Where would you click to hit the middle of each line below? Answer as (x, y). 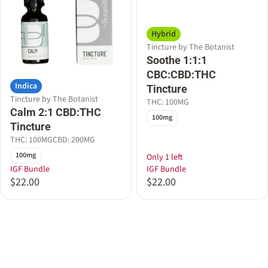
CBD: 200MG (74, 140)
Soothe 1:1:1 (177, 60)
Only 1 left (165, 157)
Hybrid (164, 34)
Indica (26, 86)
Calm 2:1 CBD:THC (56, 112)
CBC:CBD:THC (181, 74)
